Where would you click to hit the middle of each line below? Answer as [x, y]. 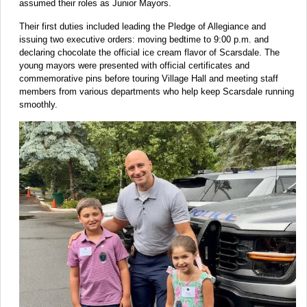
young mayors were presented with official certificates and [134, 65]
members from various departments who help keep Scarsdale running [157, 91]
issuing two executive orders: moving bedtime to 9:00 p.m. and [144, 39]
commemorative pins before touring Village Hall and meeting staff [149, 78]
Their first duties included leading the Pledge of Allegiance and [143, 26]
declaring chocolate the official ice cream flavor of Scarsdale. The [149, 52]
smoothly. [38, 104]
